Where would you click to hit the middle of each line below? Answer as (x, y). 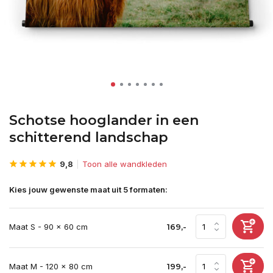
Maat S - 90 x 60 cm (48, 226)
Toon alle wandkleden (125, 164)
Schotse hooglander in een (104, 120)
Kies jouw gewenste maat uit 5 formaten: (88, 190)
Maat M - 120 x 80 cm (51, 266)
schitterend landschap (89, 137)
